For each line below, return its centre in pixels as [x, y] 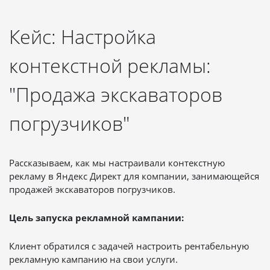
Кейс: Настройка [83, 36]
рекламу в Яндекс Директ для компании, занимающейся [134, 176]
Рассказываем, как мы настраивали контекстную [117, 162]
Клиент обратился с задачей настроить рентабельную [129, 246]
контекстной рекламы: [110, 65]
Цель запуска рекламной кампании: [96, 217]
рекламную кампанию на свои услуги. [93, 259]
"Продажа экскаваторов [116, 94]
